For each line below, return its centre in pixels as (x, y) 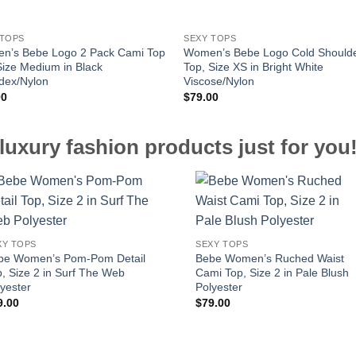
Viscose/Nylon (219, 81)
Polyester (219, 286)
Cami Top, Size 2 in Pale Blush (273, 272)
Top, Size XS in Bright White (254, 66)
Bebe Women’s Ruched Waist (270, 258)
